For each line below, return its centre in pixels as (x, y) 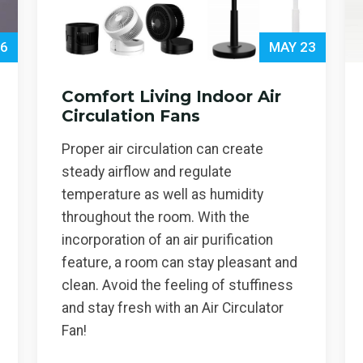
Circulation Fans (131, 116)
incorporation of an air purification (167, 240)
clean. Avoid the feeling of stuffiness (177, 286)
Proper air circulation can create (162, 149)
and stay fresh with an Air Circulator (173, 308)
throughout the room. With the (156, 218)
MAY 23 (293, 47)
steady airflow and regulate (147, 172)
